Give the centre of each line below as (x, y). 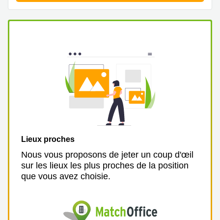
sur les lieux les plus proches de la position (105, 165)
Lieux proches (48, 139)
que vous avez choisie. (66, 176)
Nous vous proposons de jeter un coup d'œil (107, 155)
